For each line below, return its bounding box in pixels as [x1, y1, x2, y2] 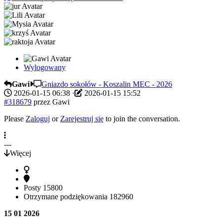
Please [4, 114, 26, 123]
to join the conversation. [104, 114, 180, 123]
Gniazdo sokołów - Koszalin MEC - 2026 [41, 79, 172, 88]
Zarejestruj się [60, 114, 104, 123]
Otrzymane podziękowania [24, 192, 110, 201]
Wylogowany [24, 63, 66, 72]
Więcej [10, 148, 31, 157]
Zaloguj [26, 114, 50, 123]
